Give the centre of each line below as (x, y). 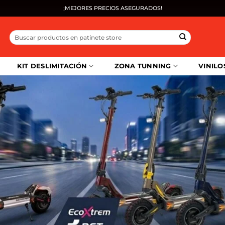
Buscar (19, 34)
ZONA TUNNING (143, 66)
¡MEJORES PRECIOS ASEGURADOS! (113, 8)
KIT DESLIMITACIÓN (52, 66)
